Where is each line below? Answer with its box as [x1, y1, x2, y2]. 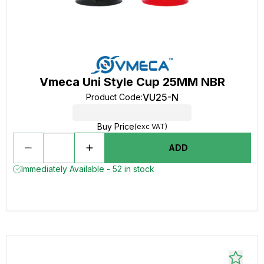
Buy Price [97, 121, 134, 131]
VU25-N [142, 91, 179, 103]
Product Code [85, 92, 141, 102]
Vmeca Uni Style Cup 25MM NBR [39, 75, 225, 89]
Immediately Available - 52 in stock [21, 164, 154, 174]
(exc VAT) [134, 122, 167, 131]
